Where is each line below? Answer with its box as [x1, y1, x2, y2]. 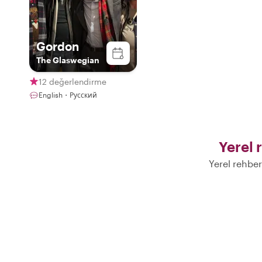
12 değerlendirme [39, 76, 106, 87]
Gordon [36, 39, 79, 53]
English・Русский [39, 91, 97, 99]
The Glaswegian [36, 55, 99, 65]
